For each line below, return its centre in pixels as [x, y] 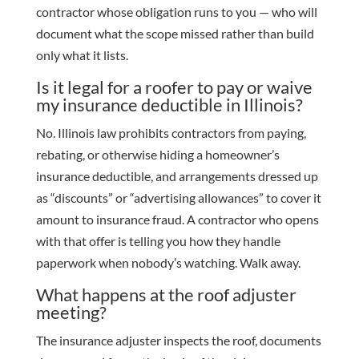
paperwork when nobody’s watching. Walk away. [168, 263]
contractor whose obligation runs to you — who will [176, 12]
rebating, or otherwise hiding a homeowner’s [157, 155]
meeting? [71, 313]
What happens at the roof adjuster [166, 295]
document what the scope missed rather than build [175, 34]
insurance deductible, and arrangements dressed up [177, 176]
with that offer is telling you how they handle [158, 241]
